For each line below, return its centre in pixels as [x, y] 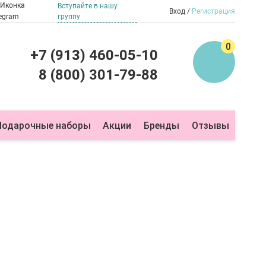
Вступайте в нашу [87, 6]
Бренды [161, 125]
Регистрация [213, 11]
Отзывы [210, 125]
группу [69, 16]
